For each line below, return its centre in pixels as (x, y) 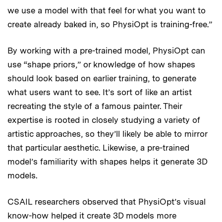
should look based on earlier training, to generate (102, 78)
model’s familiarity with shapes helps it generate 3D (107, 161)
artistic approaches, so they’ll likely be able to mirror (107, 134)
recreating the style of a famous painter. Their (95, 106)
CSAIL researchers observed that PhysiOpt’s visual (107, 201)
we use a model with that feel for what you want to (107, 10)
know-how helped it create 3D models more (92, 215)
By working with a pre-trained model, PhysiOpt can (106, 50)
